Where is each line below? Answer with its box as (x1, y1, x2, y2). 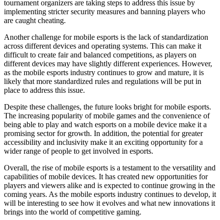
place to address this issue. (4, 85, 85, 94)
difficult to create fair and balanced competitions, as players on (4, 50, 196, 59)
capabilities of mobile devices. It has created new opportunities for (4, 172, 208, 181)
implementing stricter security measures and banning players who (4, 7, 205, 16)
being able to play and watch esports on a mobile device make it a (4, 120, 207, 129)
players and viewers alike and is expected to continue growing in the (4, 181, 215, 190)
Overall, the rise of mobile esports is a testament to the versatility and (4, 163, 216, 172)
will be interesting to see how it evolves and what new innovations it (4, 198, 215, 207)
